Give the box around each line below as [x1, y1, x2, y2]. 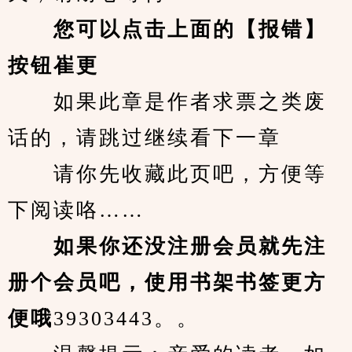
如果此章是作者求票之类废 [8, 90, 327, 113]
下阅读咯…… [8, 199, 145, 222]
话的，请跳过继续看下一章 [8, 126, 281, 149]
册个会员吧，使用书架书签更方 [8, 271, 327, 294]
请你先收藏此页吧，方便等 [8, 163, 327, 185]
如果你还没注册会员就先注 [8, 235, 327, 258]
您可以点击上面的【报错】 [53, 18, 327, 41]
